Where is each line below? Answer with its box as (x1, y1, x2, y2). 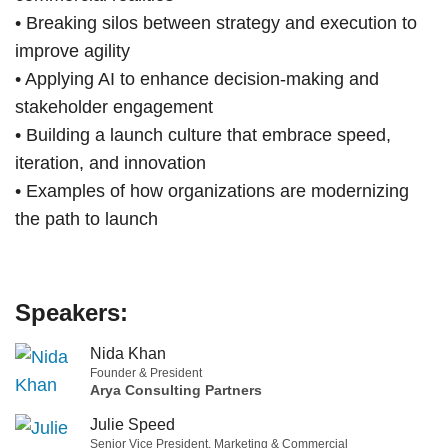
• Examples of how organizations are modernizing (15, 180, 409, 201)
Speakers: (15, 298, 128, 326)
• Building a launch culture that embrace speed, (15, 124, 391, 145)
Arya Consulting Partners (90, 381, 262, 398)
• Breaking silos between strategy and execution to (15, 12, 417, 33)
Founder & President (90, 365, 202, 380)
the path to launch (15, 208, 158, 229)
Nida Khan (90, 344, 166, 362)
